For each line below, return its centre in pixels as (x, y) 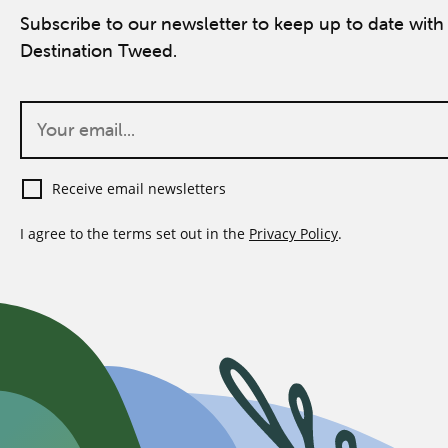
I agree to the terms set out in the (134, 234)
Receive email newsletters (139, 189)
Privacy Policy (293, 234)
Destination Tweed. (98, 51)
